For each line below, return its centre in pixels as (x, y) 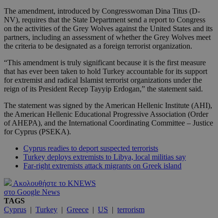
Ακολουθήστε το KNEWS (54, 183)
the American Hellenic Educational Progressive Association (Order (106, 114)
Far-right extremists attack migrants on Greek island (102, 166)
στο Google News (32, 192)
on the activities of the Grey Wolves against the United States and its (108, 29)
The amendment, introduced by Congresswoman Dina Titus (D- (102, 11)
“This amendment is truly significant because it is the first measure (105, 63)
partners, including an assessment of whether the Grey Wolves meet (107, 37)
